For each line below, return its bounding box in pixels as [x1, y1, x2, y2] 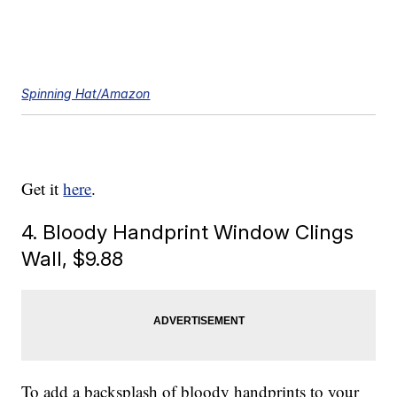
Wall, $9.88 [21, 246, 124, 271]
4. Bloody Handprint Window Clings [21, 220, 354, 245]
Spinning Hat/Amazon [21, 86, 151, 102]
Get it [21, 177, 64, 200]
